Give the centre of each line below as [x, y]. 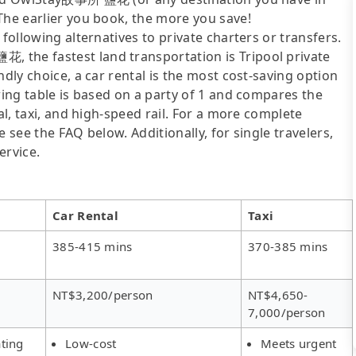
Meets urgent [299, 343]
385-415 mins [93, 246]
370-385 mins [288, 246]
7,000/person [287, 312]
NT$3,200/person [103, 294]
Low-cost [91, 343]
